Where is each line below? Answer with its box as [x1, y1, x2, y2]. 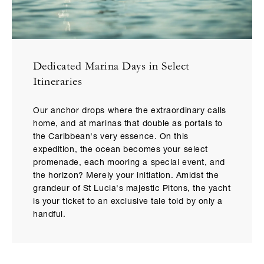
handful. [33, 210, 68, 219]
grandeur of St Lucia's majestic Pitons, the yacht [33, 184, 231, 193]
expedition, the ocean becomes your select [33, 146, 208, 154]
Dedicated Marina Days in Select [33, 61, 190, 74]
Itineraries [33, 77, 82, 89]
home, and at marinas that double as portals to [33, 120, 223, 128]
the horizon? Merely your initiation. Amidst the [33, 171, 219, 180]
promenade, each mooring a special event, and [33, 159, 225, 167]
